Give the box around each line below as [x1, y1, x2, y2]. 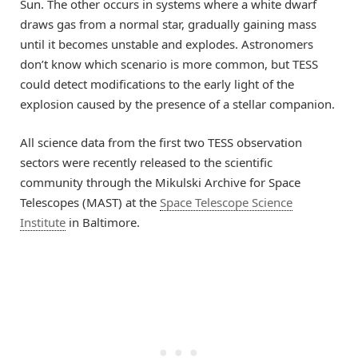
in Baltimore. [66, 214, 140, 231]
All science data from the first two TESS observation [20, 134, 302, 151]
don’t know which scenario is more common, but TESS [20, 56, 318, 73]
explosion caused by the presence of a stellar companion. [20, 96, 335, 113]
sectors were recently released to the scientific [20, 154, 272, 171]
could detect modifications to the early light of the [20, 76, 294, 93]
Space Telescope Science [160, 194, 292, 211]
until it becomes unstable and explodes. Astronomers [20, 36, 313, 53]
